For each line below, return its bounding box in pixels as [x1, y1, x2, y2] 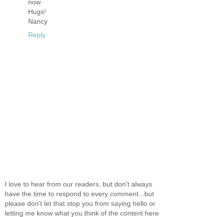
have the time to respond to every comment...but [5, 190, 154, 198]
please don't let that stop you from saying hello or [5, 200, 155, 208]
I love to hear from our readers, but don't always [5, 180, 152, 188]
